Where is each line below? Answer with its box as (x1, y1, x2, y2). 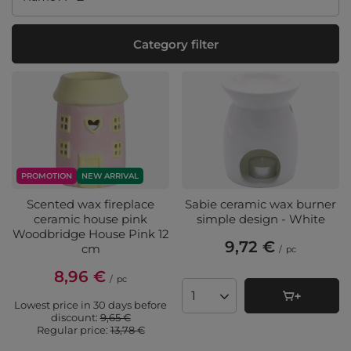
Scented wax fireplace (27, 197, 154, 212)
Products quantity (193, 295, 292, 310)
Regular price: (36, 324, 110, 337)
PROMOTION (21, 171, 72, 182)
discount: (50, 311, 100, 324)
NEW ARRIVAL (81, 171, 139, 182)
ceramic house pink (34, 212, 147, 227)
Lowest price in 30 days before (14, 299, 167, 312)
